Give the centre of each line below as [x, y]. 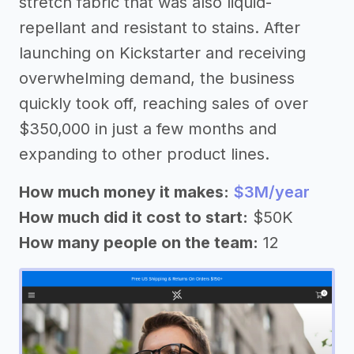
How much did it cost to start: [134, 217]
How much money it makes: [124, 192]
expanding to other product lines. [144, 154]
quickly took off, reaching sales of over [164, 103]
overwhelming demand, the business [157, 78]
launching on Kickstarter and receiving [162, 53]
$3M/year [272, 192]
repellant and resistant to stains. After [160, 27]
